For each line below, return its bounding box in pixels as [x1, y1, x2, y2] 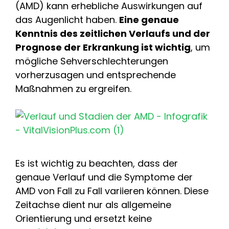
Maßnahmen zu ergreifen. [15, 82, 131, 95]
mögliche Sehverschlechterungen [15, 54, 168, 67]
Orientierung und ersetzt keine [15, 212, 152, 225]
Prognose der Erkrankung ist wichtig [15, 40, 191, 54]
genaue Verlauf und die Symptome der [15, 170, 193, 184]
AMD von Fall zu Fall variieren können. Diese [15, 184, 209, 197]
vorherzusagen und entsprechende [15, 68, 176, 81]
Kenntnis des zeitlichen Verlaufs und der [15, 27, 210, 40]
